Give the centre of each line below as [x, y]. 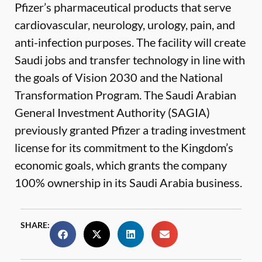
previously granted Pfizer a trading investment [130, 130]
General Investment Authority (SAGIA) [112, 112]
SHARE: [35, 225]
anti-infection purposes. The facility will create [130, 42]
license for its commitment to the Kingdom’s [124, 147]
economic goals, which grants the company [121, 165]
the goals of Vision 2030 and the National [119, 77]
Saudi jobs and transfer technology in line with [130, 60]
